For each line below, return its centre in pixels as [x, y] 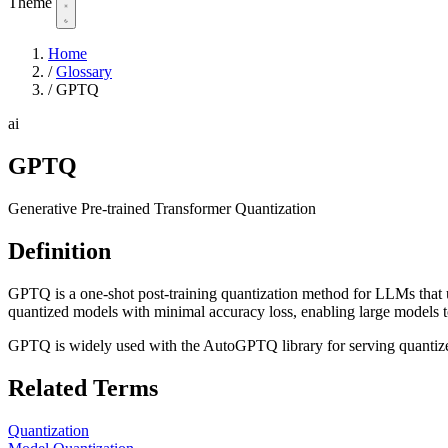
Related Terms [83, 387]
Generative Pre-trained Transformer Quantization [162, 208]
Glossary [84, 72]
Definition [59, 250]
